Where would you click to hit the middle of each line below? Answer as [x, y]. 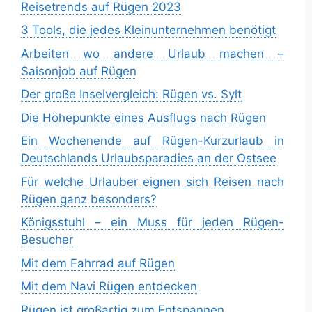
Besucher [47, 240]
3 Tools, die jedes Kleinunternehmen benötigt [148, 30]
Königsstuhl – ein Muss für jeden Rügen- [153, 223]
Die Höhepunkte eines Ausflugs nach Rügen [143, 117]
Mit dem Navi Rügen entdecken [109, 287]
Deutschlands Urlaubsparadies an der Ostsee [149, 158]
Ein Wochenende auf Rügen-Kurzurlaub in [153, 141]
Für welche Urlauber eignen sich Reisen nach [153, 181]
